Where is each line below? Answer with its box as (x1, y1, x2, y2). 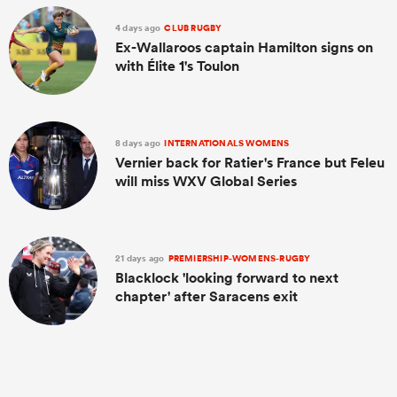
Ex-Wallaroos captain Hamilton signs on (115, 37, 373, 57)
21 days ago (115, 251, 167, 265)
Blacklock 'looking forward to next (115, 268, 339, 287)
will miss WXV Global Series (115, 171, 297, 191)
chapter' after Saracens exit (115, 286, 298, 306)
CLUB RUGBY (162, 20, 222, 35)
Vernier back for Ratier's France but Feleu (115, 152, 385, 172)
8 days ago (115, 136, 163, 150)
